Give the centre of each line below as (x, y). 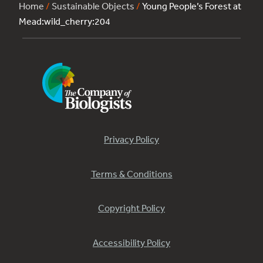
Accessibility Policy (131, 242)
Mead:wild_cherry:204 (65, 21)
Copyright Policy (131, 208)
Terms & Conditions (131, 173)
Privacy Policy (131, 139)
